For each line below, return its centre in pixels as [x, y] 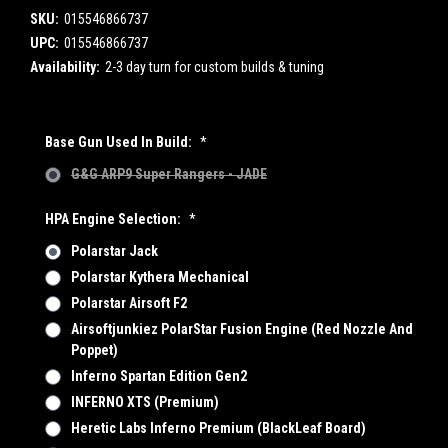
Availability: [65, 67]
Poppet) [94, 350]
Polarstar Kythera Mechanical [159, 277]
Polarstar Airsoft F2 [128, 303]
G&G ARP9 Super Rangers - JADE [168, 174]
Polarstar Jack [114, 251]
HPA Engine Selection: [114, 219]
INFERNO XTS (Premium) [144, 402]
